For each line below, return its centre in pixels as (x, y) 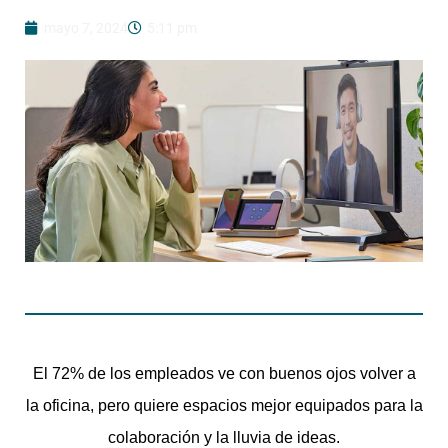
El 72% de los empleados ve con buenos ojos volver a (224, 374)
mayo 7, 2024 (86, 27)
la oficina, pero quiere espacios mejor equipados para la (224, 406)
